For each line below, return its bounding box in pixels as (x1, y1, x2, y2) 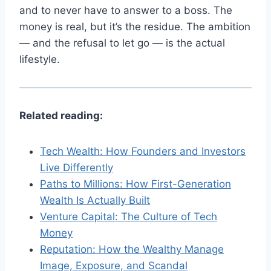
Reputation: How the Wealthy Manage (40, 243, 224, 256)
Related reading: (19, 109, 103, 122)
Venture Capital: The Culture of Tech (40, 211, 217, 223)
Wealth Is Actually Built (40, 194, 150, 207)
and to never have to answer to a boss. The (19, 4, 232, 17)
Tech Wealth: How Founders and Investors (40, 145, 246, 158)
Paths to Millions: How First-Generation (40, 178, 231, 191)
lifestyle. (19, 53, 60, 66)
